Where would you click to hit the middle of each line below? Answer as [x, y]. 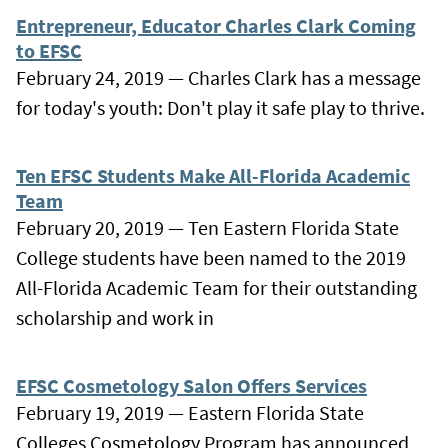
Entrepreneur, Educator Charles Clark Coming [216, 25]
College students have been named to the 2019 [211, 257]
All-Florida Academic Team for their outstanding [216, 287]
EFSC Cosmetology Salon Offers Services [191, 385]
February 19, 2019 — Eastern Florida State [190, 412]
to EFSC [49, 50]
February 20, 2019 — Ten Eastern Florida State [207, 227]
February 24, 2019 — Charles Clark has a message [218, 77]
